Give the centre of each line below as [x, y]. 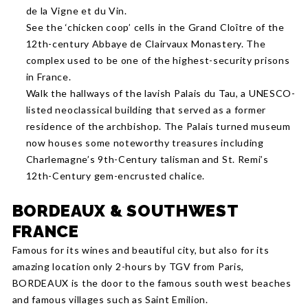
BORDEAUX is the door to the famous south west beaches [152, 283]
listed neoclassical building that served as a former [146, 110]
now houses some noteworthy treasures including [145, 143]
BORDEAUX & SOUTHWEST [125, 211]
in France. [48, 77]
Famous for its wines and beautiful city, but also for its [141, 250]
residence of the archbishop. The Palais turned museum [158, 126]
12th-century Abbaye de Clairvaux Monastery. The [146, 44]
